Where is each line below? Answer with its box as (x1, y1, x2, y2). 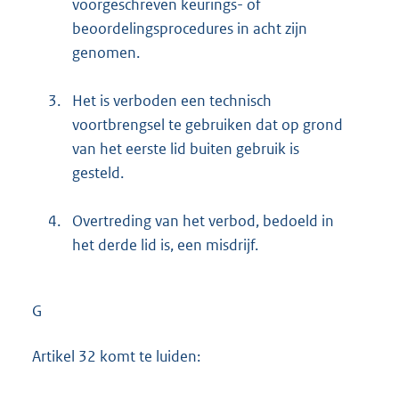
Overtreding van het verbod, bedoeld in (72, 210, 334, 231)
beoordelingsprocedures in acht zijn (72, 18, 307, 38)
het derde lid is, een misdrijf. (72, 234, 258, 255)
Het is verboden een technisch (72, 90, 272, 110)
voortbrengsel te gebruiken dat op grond (72, 114, 343, 134)
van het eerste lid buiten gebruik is (72, 138, 299, 159)
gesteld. (72, 162, 124, 183)
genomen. (72, 42, 140, 62)
